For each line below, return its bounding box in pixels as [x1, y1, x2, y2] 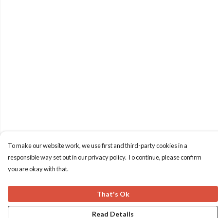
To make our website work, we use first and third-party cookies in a [8, 142, 187, 149]
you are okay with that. [8, 165, 69, 173]
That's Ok [96, 190, 129, 198]
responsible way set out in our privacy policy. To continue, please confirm [8, 153, 201, 161]
